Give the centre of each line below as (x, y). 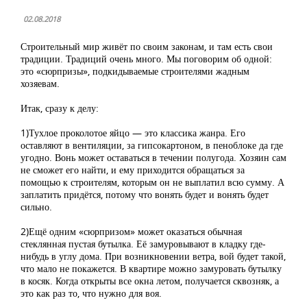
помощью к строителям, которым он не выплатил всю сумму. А (152, 182)
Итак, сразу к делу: (60, 108)
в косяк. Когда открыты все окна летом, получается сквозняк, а (150, 281)
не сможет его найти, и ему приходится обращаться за (133, 170)
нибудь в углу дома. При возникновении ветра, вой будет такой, (153, 256)
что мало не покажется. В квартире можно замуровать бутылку (151, 268)
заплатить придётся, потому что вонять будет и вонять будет (145, 194)
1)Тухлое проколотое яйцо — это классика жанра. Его (133, 133)
